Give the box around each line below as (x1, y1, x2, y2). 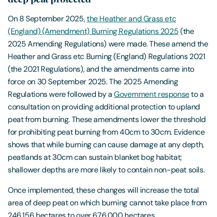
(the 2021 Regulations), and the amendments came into (8, 64, 195, 75)
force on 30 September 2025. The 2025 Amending (8, 77, 178, 87)
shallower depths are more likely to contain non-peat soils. (8, 165, 205, 175)
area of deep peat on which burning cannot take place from (8, 198, 207, 208)
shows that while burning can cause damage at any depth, (8, 139, 204, 150)
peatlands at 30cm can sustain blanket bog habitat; (8, 152, 182, 163)
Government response (114, 89, 189, 100)
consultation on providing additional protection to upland (8, 102, 201, 112)
